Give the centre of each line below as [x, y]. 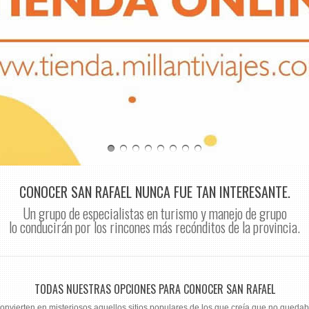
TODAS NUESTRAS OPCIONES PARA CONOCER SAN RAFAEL [154, 289]
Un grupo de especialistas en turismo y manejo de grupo [154, 213]
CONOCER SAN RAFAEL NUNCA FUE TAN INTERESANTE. [154, 192]
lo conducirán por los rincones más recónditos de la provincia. [154, 227]
